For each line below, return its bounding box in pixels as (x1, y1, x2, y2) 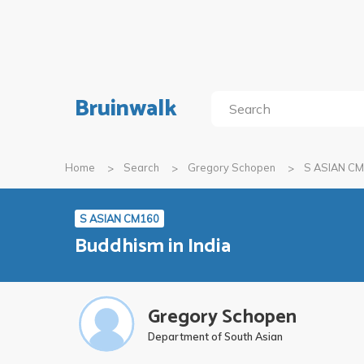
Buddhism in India (75, 230, 231, 262)
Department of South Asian (148, 329, 283, 343)
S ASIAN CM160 (80, 212, 159, 225)
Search (123, 161, 159, 174)
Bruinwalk (75, 90, 177, 128)
